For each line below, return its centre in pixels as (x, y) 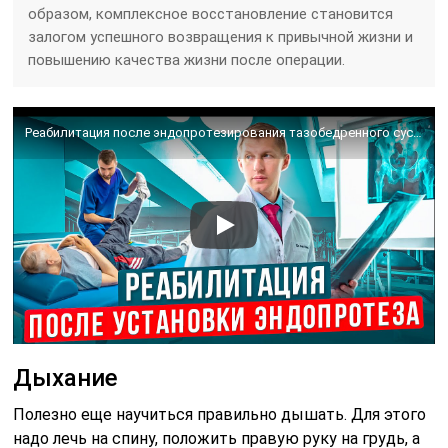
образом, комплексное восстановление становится (211, 13)
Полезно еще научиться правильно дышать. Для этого (220, 414)
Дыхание (66, 377)
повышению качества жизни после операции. (187, 59)
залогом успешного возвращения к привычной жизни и (221, 36)
